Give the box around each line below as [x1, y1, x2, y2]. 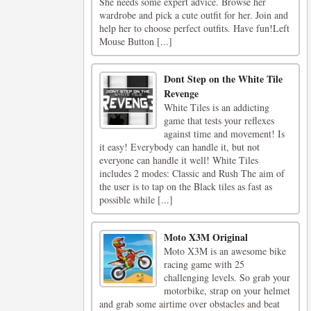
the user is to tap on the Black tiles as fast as [99, 180, 272, 193]
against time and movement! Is [164, 127, 285, 140]
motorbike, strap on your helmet [164, 284, 291, 297]
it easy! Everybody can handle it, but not [99, 140, 260, 153]
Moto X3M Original [164, 230, 249, 244]
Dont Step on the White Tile [164, 72, 283, 86]
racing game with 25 [164, 258, 245, 271]
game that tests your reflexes [164, 114, 275, 127]
